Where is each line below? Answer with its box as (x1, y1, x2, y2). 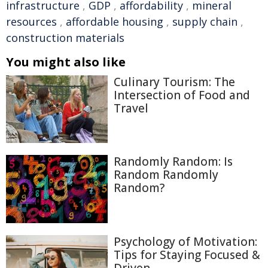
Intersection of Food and (114, 87, 250, 103)
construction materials (6, 31, 124, 45)
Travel (114, 100, 148, 116)
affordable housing (66, 14, 163, 29)
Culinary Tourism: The (114, 74, 235, 90)
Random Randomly (114, 167, 218, 183)
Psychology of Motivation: (114, 233, 257, 249)
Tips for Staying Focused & (114, 246, 260, 263)
